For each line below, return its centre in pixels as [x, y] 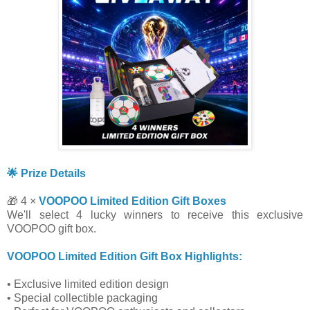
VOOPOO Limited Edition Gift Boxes [133, 201]
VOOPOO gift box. [52, 228]
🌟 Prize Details [46, 173]
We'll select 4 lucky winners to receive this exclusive [155, 215]
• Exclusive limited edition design [88, 284]
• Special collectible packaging [82, 298]
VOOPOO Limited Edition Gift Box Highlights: [125, 256]
